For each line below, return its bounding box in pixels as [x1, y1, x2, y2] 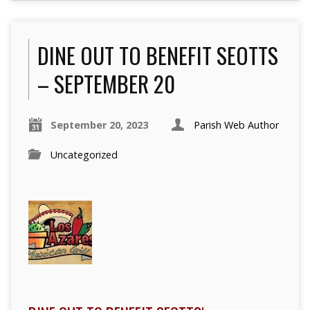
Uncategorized [50, 148, 118, 162]
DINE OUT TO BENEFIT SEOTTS [37, 39, 278, 72]
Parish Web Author [193, 118, 279, 132]
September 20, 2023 [50, 118, 148, 132]
